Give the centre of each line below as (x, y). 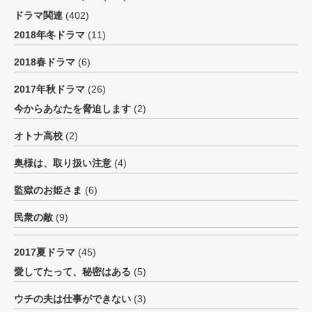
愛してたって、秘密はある (72, 272)
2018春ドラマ (45, 62)
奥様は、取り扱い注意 (63, 163)
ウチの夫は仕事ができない (72, 299)
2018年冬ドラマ (49, 35)
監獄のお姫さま (48, 190)
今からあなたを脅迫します (72, 109)
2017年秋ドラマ (49, 89)
